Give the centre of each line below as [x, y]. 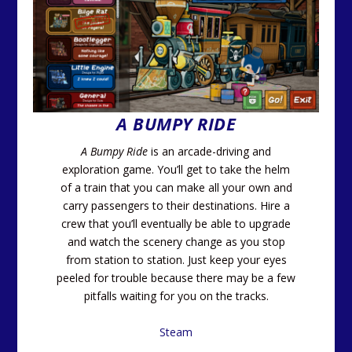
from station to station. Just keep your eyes [176, 260]
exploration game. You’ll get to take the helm [176, 170]
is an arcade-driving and [209, 152]
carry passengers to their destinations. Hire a [176, 206]
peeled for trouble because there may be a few [176, 278]
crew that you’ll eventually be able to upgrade [176, 224]
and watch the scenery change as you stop [176, 242]
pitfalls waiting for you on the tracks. [176, 296]
